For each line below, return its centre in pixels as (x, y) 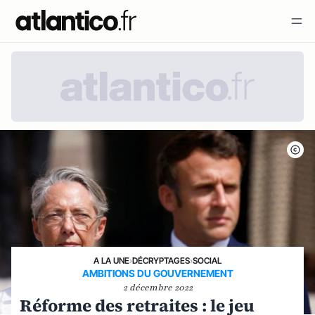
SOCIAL (207, 261)
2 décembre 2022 (157, 288)
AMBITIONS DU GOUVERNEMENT (157, 273)
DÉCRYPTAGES (161, 261)
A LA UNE (111, 261)
